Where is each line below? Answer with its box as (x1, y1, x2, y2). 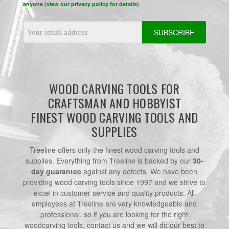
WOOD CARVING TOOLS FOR (49, 79, 180, 98)
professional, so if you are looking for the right (40, 209, 189, 220)
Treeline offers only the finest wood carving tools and (29, 145, 199, 155)
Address (22, 32, 50, 42)
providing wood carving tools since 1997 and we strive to (23, 177, 206, 188)
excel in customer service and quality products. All (34, 188, 195, 198)
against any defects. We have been (81, 166, 198, 177)
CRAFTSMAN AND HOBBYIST (48, 94, 181, 112)
